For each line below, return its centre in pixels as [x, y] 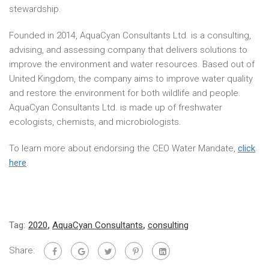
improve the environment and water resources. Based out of [132, 64]
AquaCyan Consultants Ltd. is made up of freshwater [116, 107]
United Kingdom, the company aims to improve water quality [131, 79]
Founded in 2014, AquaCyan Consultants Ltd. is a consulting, [130, 35]
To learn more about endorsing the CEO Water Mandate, [123, 148]
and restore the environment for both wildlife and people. [125, 93]
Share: [22, 250]
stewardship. [35, 9]
